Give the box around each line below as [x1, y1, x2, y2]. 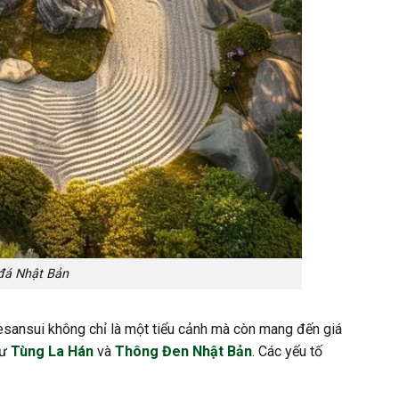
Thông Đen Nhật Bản [115, 342, 252, 360]
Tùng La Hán [11, 342, 94, 360]
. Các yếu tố [252, 342, 322, 360]
